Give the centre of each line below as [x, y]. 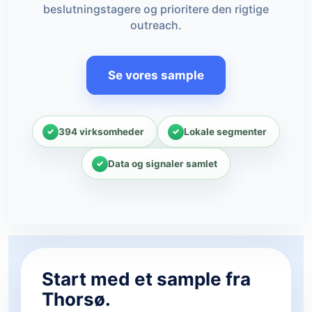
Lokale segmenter [225, 131]
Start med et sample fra [146, 279]
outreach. [156, 25]
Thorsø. [76, 299]
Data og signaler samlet [163, 163]
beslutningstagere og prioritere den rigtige [156, 9]
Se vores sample [156, 75]
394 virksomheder [101, 131]
